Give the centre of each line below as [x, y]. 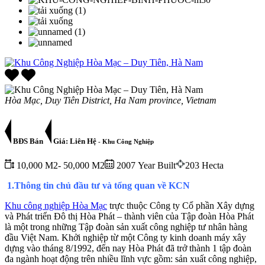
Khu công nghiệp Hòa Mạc [56, 205]
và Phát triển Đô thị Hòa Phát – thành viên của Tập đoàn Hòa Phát [129, 216]
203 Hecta [204, 165]
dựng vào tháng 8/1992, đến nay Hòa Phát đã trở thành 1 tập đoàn [128, 248]
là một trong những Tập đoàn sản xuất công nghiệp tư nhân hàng [126, 227]
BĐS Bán [28, 141]
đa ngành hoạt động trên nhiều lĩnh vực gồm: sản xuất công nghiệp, [131, 258]
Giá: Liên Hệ [74, 141]
